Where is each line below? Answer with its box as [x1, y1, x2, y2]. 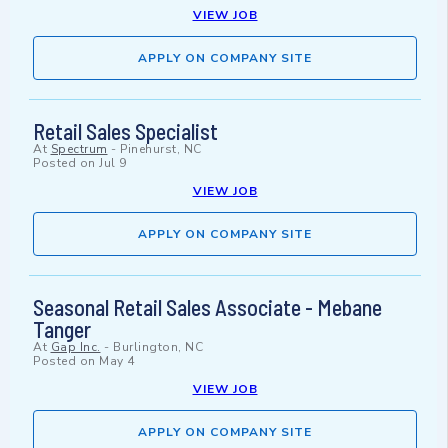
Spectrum [50, 141, 108, 158]
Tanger [33, 316, 91, 343]
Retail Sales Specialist [33, 118, 218, 145]
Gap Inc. [50, 339, 101, 356]
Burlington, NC [113, 339, 203, 356]
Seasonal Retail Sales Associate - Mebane [33, 294, 382, 321]
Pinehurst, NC [120, 141, 202, 158]
